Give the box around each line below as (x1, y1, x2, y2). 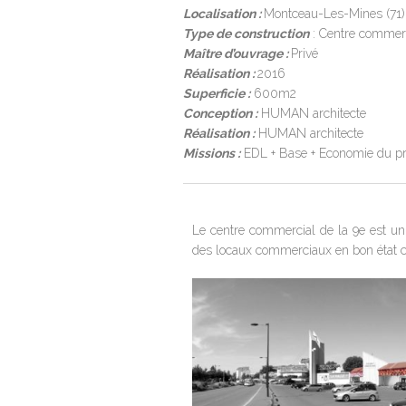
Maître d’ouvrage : (183, 46, 291, 61)
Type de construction (183, 26, 309, 41)
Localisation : (183, 6, 264, 21)
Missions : (183, 146, 240, 160)
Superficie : (183, 86, 250, 101)
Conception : (183, 106, 257, 121)
